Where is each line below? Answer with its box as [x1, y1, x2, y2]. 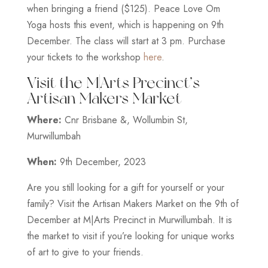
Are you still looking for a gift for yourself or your [26, 180, 224, 194]
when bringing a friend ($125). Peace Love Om [26, 1, 220, 16]
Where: [26, 112, 62, 127]
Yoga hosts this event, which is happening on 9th [26, 17, 224, 32]
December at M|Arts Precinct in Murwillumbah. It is [26, 212, 232, 227]
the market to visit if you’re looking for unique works [26, 229, 234, 243]
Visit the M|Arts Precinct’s [26, 72, 200, 92]
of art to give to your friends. [26, 245, 144, 259]
